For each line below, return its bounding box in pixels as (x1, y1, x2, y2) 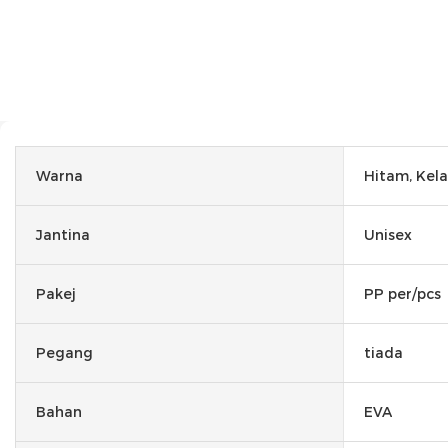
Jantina (36, 225, 90, 244)
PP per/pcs (364, 284, 441, 303)
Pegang (36, 343, 93, 362)
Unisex (364, 225, 412, 244)
